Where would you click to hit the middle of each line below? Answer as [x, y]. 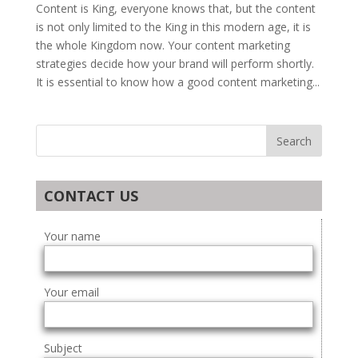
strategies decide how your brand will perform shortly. [176, 64]
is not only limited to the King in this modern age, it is [173, 27]
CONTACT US [91, 196]
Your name [72, 237]
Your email [71, 292]
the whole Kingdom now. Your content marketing [163, 46]
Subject [63, 348]
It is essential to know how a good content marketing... [177, 82]
